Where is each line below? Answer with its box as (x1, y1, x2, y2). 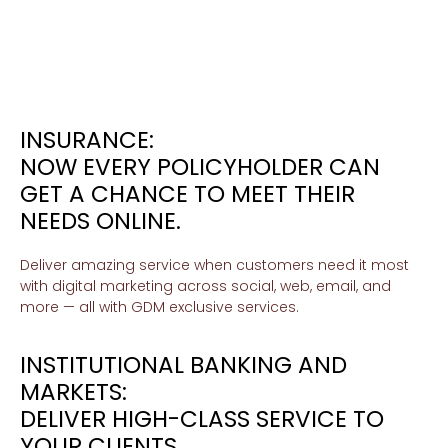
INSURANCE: (20, 124, 154, 156)
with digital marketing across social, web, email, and (20, 276, 391, 296)
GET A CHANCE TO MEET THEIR (20, 178, 355, 210)
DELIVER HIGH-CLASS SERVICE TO (20, 403, 384, 435)
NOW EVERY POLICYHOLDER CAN (20, 151, 380, 183)
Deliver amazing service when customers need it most (20, 255, 409, 275)
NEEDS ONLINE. (20, 205, 181, 237)
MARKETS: (20, 376, 127, 408)
